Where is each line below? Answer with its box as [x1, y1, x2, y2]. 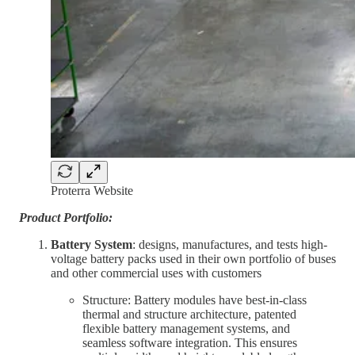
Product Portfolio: [19, 210, 113, 224]
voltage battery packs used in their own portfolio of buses [51, 251, 336, 265]
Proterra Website [51, 183, 133, 197]
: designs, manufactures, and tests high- [132, 237, 327, 251]
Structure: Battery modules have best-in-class [82, 292, 307, 307]
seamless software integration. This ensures [82, 335, 297, 349]
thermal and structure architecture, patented [82, 307, 296, 321]
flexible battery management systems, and [82, 321, 290, 335]
